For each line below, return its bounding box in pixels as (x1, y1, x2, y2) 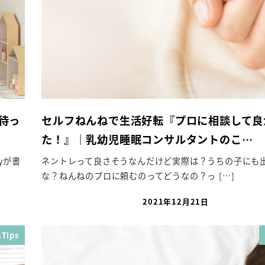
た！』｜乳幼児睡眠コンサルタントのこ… (41, 131, 253, 147)
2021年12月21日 (143, 196, 209, 208)
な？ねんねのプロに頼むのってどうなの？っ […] (41, 170, 235, 182)
